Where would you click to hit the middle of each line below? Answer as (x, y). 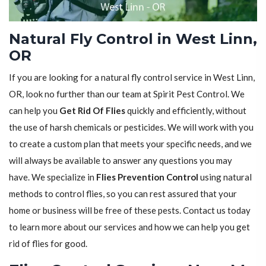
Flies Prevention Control (147, 177)
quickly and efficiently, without (186, 111)
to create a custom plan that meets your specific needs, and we (130, 144)
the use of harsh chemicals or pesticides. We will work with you (131, 127)
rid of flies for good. (48, 244)
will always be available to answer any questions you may (121, 161)
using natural (225, 177)
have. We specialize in (53, 177)
